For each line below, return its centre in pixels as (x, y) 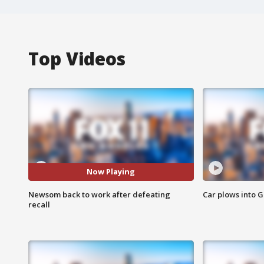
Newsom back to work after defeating (99, 194)
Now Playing (111, 172)
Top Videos (77, 58)
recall (39, 204)
